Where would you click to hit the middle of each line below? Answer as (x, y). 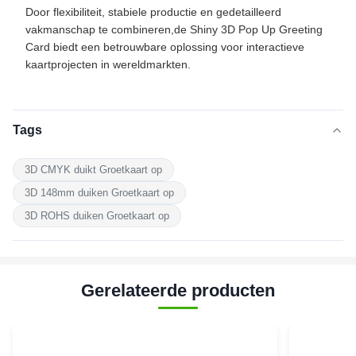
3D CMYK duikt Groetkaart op (93, 170)
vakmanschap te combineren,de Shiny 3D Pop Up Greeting (174, 29)
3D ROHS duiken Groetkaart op (97, 216)
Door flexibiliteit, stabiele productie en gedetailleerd (153, 12)
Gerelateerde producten (178, 290)
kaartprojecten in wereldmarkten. (108, 64)
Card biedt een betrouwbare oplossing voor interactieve (165, 47)
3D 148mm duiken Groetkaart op (99, 193)
